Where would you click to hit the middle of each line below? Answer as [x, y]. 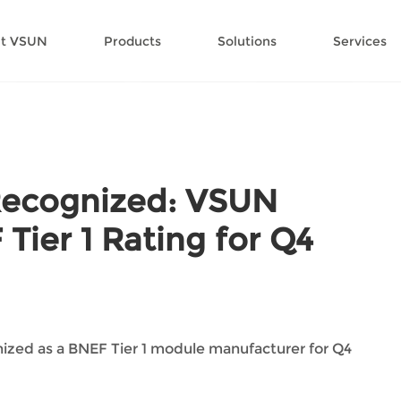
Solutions [247, 41]
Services [360, 41]
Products [133, 41]
